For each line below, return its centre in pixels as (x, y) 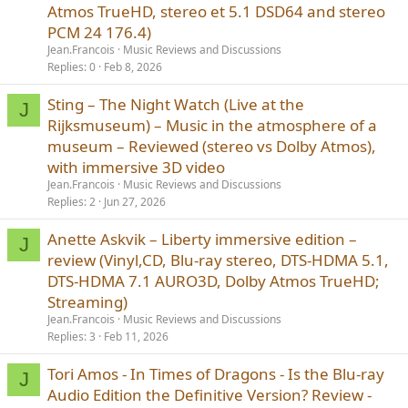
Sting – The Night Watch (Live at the (176, 104)
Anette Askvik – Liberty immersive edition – (202, 239)
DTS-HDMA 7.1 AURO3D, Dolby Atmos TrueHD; (214, 280)
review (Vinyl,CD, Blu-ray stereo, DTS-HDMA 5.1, (218, 260)
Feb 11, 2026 (136, 336)
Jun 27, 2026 (135, 201)
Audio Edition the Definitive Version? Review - (209, 394)
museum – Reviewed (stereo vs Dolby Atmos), (212, 146)
